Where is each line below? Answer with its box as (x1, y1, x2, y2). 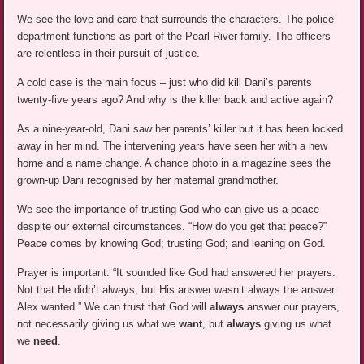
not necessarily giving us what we (17, 318, 180, 331)
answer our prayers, (247, 301, 340, 314)
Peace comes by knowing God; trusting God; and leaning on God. (17, 237, 327, 250)
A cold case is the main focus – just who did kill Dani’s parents (17, 76, 313, 89)
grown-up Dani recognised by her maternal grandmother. (17, 174, 279, 187)
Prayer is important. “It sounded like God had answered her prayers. (17, 266, 336, 279)
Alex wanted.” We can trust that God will (17, 301, 210, 314)
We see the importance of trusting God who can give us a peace (17, 203, 320, 216)
